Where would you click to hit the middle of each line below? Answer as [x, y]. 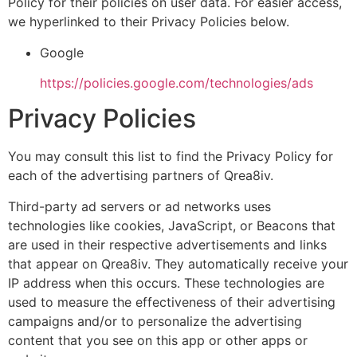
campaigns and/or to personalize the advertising [155, 321]
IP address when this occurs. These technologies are [166, 282]
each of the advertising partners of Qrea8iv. [141, 176]
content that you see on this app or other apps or [158, 340]
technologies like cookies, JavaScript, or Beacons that [172, 225]
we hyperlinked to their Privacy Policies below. [149, 22]
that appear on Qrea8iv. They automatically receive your [178, 263]
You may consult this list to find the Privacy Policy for [171, 157]
